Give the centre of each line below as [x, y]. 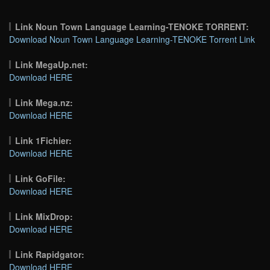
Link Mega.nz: [44, 102]
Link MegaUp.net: [52, 64]
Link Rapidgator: [50, 254]
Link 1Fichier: [44, 140]
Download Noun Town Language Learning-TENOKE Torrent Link [132, 39]
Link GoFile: [41, 178]
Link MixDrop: [44, 216]
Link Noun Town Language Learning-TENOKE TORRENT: [132, 26]
